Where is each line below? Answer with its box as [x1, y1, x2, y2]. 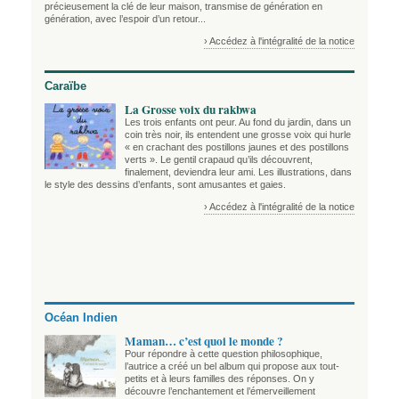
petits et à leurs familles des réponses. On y [125, 372, 314, 384]
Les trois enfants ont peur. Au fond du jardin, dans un [125, 116, 351, 127]
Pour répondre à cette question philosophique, [125, 347, 322, 359]
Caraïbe [45, 79, 86, 94]
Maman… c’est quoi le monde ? [125, 331, 283, 350]
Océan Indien [45, 311, 118, 325]
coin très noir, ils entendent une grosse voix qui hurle [125, 128, 351, 140]
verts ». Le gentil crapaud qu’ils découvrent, [125, 153, 313, 165]
